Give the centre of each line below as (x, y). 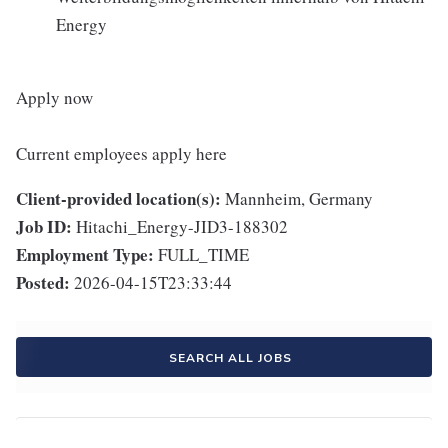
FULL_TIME (203, 254)
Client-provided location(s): (118, 198)
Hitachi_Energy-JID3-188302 (182, 226)
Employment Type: (85, 254)
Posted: (43, 282)
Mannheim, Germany (299, 198)
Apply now (54, 97)
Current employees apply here (121, 153)
